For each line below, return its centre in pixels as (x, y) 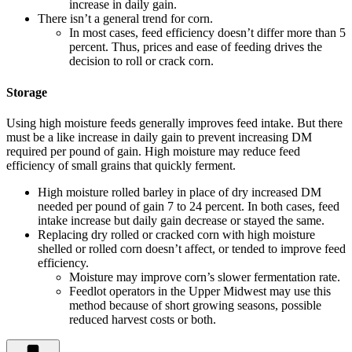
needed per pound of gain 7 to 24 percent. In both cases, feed (189, 206)
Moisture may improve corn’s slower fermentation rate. (205, 277)
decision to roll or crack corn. (141, 61)
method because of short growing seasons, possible (195, 305)
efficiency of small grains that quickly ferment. (121, 165)
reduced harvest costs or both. (143, 319)
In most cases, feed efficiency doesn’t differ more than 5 (207, 33)
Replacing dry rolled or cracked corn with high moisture (176, 234)
